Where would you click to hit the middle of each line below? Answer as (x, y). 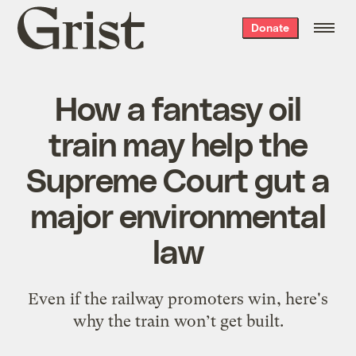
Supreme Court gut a (178, 178)
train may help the (178, 143)
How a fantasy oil (178, 107)
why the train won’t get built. (178, 321)
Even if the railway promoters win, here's (178, 298)
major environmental (178, 214)
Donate (270, 27)
